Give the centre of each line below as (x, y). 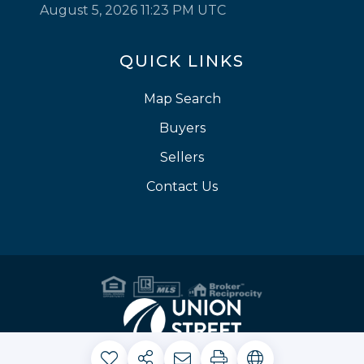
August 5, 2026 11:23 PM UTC (133, 11)
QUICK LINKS (182, 61)
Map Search (182, 99)
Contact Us (182, 187)
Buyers (182, 128)
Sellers (182, 158)
